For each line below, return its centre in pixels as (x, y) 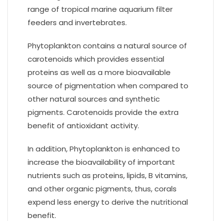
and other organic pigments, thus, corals (102, 189)
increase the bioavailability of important (101, 162)
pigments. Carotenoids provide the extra (103, 112)
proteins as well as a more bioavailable (99, 72)
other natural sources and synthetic (94, 99)
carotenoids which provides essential (96, 59)
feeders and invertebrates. (77, 22)
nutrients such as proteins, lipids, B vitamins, (108, 175)
